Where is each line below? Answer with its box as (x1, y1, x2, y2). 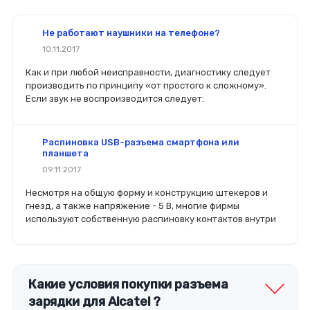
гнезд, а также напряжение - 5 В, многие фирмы (26, 201, 239, 212)
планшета (42, 148, 89, 159)
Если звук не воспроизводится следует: (26, 93, 204, 104)
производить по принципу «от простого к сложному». (26, 80, 266, 91)
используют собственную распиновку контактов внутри (26, 214, 276, 225)
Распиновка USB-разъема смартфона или (42, 137, 239, 148)
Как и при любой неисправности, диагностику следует (26, 67, 271, 78)
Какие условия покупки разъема (28, 277, 228, 292)
